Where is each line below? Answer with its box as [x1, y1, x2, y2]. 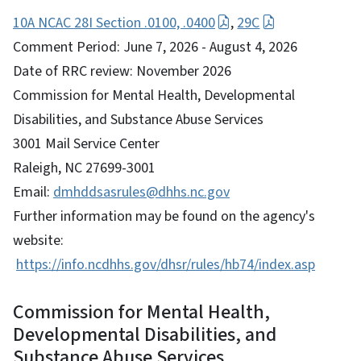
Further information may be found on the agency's [13, 205, 315, 226]
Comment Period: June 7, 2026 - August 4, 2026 [13, 36, 297, 57]
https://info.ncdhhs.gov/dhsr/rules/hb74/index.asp [16, 254, 315, 275]
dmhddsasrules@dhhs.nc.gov [53, 181, 230, 202]
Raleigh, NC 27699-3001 [13, 157, 156, 178]
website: [13, 230, 64, 251]
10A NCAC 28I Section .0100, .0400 [13, 12, 215, 33]
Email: [13, 181, 53, 202]
